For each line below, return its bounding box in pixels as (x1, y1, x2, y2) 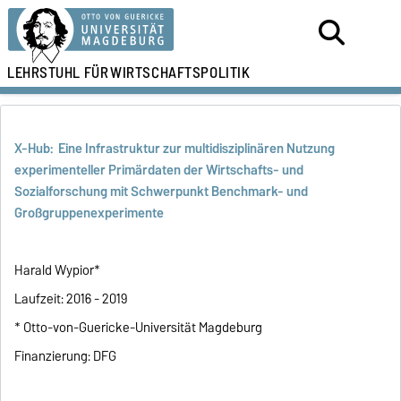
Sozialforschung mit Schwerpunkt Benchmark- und (14, 180, 309, 202)
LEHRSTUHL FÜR (7, 60, 112, 85)
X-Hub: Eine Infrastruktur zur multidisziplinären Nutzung (14, 137, 336, 159)
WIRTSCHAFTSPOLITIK (110, 60, 251, 85)
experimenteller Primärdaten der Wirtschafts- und (14, 158, 304, 181)
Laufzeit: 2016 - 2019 (14, 287, 128, 310)
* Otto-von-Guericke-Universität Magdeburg (14, 316, 263, 338)
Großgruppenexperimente (14, 201, 165, 224)
